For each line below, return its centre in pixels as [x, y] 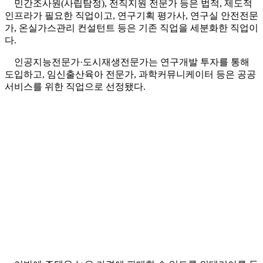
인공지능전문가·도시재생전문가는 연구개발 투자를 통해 [127, 62]
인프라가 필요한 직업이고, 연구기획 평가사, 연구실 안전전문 [131, 16]
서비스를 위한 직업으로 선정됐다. [75, 87]
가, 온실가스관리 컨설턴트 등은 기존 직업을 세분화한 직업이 [131, 28]
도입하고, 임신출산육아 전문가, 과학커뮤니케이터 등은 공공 [130, 75]
